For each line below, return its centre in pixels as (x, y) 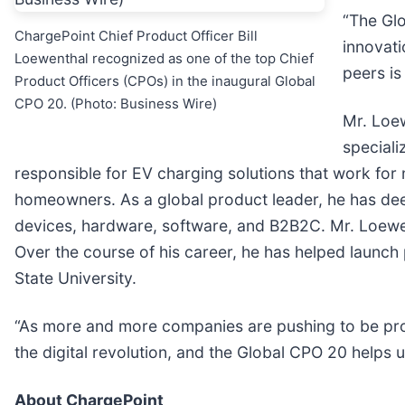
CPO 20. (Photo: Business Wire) (116, 104)
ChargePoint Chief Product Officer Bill (136, 36)
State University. (75, 278)
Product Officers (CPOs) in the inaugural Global (165, 81)
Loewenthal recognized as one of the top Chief (164, 58)
